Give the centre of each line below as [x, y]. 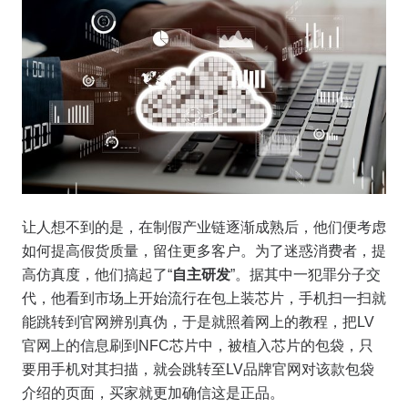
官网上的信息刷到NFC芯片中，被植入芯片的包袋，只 [198, 346]
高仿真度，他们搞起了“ [97, 275]
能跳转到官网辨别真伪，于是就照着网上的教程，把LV [198, 322]
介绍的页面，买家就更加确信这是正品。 [153, 393]
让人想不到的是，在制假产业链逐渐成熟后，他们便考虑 [204, 228]
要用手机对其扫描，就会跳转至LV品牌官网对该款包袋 [198, 370]
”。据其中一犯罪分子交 [306, 275]
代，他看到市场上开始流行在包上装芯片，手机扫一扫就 [204, 299]
